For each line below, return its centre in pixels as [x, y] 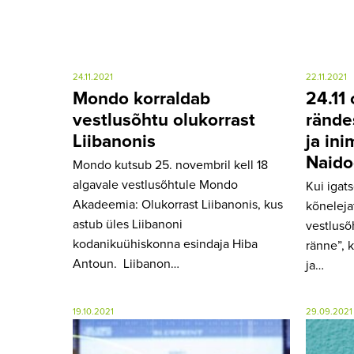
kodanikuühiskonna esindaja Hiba [165, 245]
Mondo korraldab [141, 99]
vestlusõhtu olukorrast [164, 120]
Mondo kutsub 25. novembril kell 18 [170, 166]
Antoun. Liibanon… [126, 264]
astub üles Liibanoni [128, 225]
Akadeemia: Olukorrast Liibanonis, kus [178, 205]
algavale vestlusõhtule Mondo [155, 185]
